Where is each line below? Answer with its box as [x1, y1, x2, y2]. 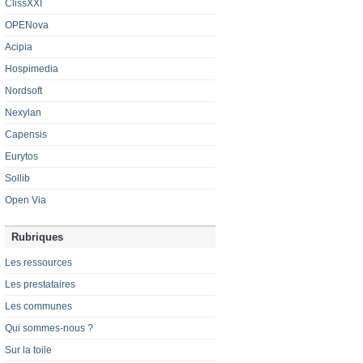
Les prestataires [5, 279, 75, 291]
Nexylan [5, 107, 41, 119]
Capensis [5, 129, 47, 141]
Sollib [5, 173, 30, 185]
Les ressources [5, 257, 72, 269]
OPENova [5, 19, 49, 32]
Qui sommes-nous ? [5, 322, 93, 335]
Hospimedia [5, 63, 58, 75]
